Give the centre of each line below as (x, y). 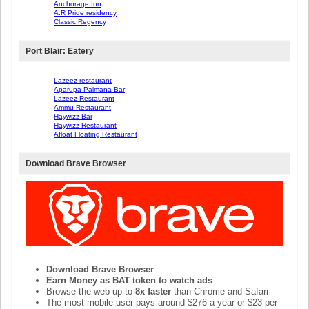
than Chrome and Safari (220, 292)
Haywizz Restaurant (85, 126)
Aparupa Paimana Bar (89, 90)
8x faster (153, 292)
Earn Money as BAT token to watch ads (129, 281)
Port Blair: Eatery (60, 51)
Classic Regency (80, 21)
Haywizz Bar (73, 117)
